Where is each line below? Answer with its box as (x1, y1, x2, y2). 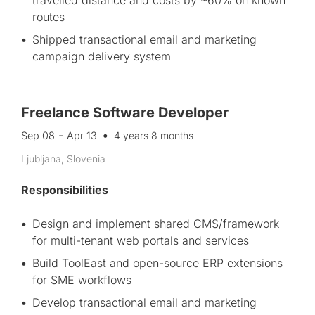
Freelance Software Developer (21, 104, 229, 121)
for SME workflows (32, 273, 131, 287)
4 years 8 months (114, 129, 193, 141)
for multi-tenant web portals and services (32, 233, 249, 247)
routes (32, 10, 65, 24)
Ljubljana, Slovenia (21, 153, 105, 165)
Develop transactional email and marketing (32, 295, 257, 309)
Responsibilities (21, 183, 108, 197)
